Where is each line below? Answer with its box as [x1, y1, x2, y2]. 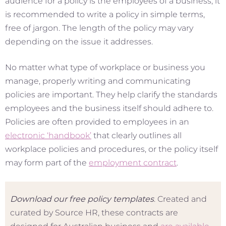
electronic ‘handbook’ [5, 131, 91, 141]
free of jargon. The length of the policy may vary [5, 23, 193, 33]
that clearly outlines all [91, 131, 182, 141]
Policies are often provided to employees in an [5, 117, 189, 127]
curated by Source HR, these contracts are [10, 208, 178, 218]
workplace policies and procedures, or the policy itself [5, 144, 218, 154]
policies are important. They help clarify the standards [5, 90, 217, 100]
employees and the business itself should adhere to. [5, 103, 213, 114]
